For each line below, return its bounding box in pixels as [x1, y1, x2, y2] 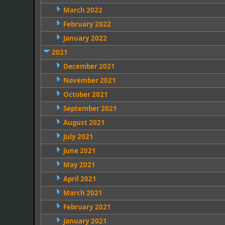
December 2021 [63, 62, 115, 71]
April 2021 [63, 174, 96, 183]
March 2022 [63, 6, 102, 15]
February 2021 [63, 202, 111, 211]
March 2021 [63, 188, 102, 197]
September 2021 [63, 104, 117, 113]
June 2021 [63, 146, 96, 155]
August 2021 [63, 118, 105, 127]
